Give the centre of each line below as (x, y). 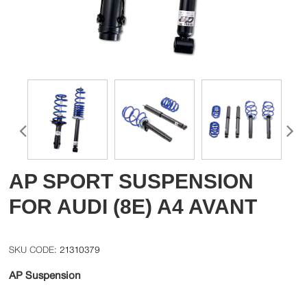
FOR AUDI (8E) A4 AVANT (133, 207)
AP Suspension (45, 275)
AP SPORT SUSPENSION (132, 182)
